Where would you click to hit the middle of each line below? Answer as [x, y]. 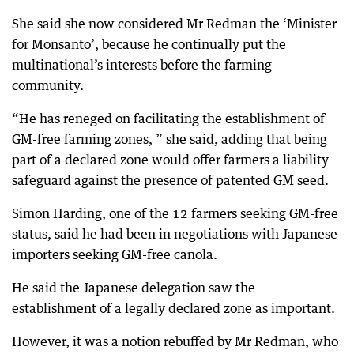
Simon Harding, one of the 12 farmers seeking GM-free [175, 213]
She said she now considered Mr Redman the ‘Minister [174, 24]
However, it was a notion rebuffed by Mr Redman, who [175, 341]
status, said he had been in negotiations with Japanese [175, 234]
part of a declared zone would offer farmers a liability [170, 160]
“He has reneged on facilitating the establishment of [168, 119]
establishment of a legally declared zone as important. [173, 308]
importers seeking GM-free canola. [115, 254]
